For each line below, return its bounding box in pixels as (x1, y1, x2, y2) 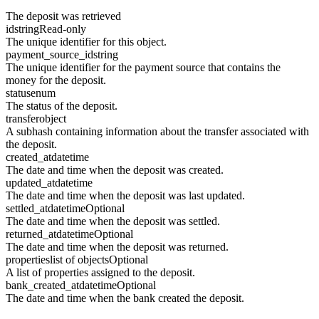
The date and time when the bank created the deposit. (6, 292, 244, 305)
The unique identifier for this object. (6, 36, 167, 48)
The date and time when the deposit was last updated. (6, 189, 245, 202)
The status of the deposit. (6, 100, 117, 113)
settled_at (6, 202, 48, 215)
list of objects (50, 253, 109, 266)
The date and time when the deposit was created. (6, 164, 224, 177)
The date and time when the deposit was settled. (6, 215, 220, 228)
